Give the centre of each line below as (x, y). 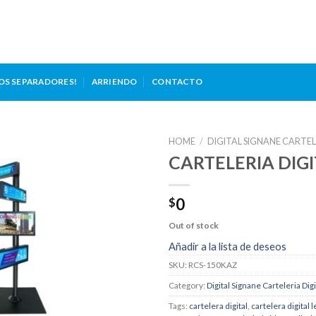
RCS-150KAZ (213, 265)
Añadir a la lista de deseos (227, 247)
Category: (188, 286)
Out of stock (194, 225)
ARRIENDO (114, 82)
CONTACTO (177, 82)
